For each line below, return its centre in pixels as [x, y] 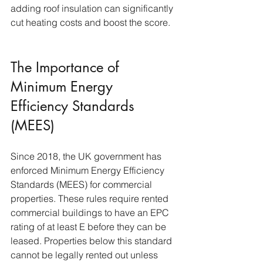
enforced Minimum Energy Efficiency [89, 171]
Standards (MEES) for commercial [82, 185]
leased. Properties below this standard [92, 241]
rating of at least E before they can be [90, 227]
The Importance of [67, 68]
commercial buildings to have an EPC [91, 213]
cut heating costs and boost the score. [90, 23]
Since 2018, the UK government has [87, 156]
